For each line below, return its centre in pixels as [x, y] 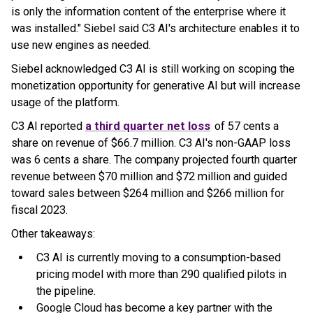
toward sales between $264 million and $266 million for [148, 193]
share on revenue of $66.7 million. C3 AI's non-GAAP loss [151, 143]
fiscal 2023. [39, 210]
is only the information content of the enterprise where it [148, 12]
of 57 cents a [245, 126]
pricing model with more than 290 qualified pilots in [161, 274]
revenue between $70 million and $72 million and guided [149, 176]
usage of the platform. [65, 102]
